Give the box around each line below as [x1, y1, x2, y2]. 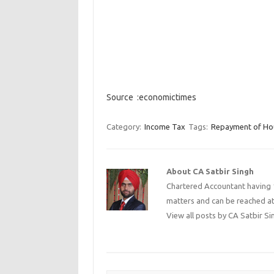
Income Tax [144, 122, 185, 131]
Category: [106, 122, 143, 131]
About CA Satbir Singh [166, 167, 254, 176]
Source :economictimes [106, 92, 196, 102]
